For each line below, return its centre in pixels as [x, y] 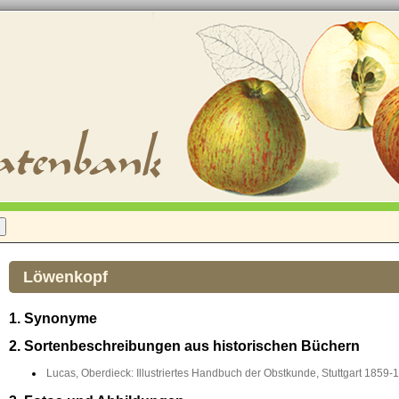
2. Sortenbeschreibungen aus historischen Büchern [184, 346]
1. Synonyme [53, 318]
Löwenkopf [65, 277]
